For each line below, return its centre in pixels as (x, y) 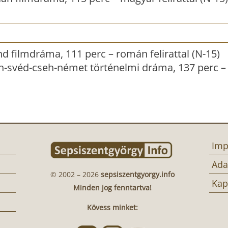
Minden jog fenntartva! (113, 187)
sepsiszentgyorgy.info (137, 174)
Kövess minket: (113, 207)
